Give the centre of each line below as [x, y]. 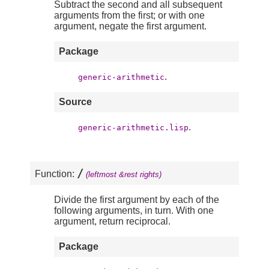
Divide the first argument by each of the [137, 200]
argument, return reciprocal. [112, 222]
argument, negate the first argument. [130, 26]
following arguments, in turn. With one [134, 211]
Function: [56, 174]
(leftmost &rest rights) [124, 175]
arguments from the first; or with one [129, 16]
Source [75, 102]
